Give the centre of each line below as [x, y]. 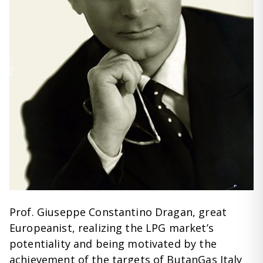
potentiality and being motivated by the [113, 243]
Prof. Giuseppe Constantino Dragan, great [118, 212]
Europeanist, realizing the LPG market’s [112, 227]
